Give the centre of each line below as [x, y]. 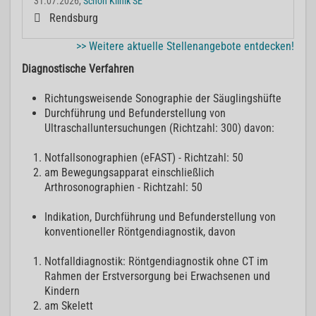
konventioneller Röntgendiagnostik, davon [140, 232]
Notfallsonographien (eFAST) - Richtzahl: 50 [144, 158]
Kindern [62, 291]
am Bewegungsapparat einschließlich [129, 173]
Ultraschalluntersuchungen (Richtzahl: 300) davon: [159, 128]
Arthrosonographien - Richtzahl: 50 [123, 188]
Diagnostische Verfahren [78, 69]
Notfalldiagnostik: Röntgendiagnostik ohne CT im [156, 262]
